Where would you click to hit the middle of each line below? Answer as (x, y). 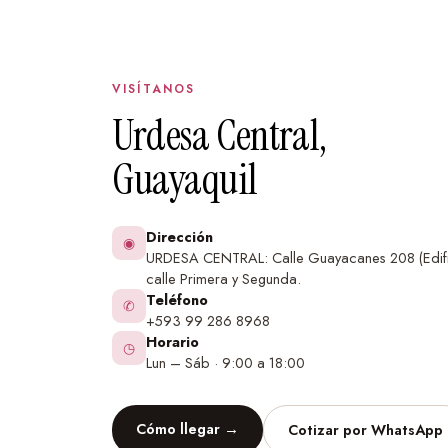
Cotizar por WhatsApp (365, 429)
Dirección (179, 236)
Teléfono (177, 299)
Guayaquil (184, 179)
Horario (172, 341)
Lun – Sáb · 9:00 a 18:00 (225, 362)
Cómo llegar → (187, 428)
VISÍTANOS (154, 88)
